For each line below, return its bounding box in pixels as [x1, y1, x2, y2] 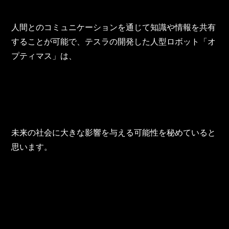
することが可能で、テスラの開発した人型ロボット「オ [11, 37, 216, 47]
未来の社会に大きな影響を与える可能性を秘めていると [11, 128, 216, 138]
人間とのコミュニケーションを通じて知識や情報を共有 [11, 23, 216, 32]
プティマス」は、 [11, 52, 77, 61]
